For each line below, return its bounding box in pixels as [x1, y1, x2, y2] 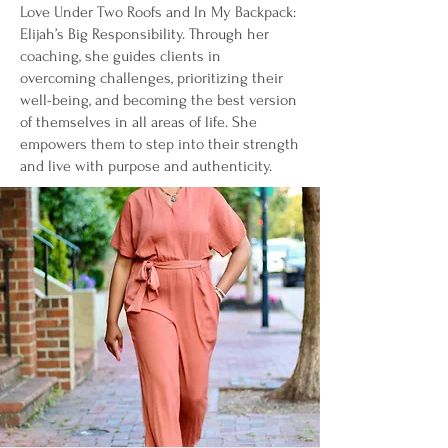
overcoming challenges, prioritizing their [20, 69, 283, 87]
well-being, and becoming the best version [20, 91, 297, 109]
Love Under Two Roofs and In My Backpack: [20, 3, 296, 21]
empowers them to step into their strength [20, 135, 299, 153]
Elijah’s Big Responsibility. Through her [20, 25, 269, 43]
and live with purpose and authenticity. [20, 157, 272, 175]
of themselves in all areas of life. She [20, 113, 257, 131]
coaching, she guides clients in [20, 47, 221, 65]
